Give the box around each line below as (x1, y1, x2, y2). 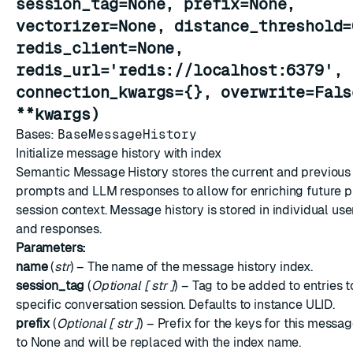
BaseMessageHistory (57, 127, 198, 142)
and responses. (16, 221, 102, 236)
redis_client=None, (16, 39, 184, 57)
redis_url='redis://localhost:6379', (16, 61, 343, 79)
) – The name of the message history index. (69, 259, 313, 274)
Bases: (16, 127, 58, 142)
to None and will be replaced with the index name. (16, 335, 302, 350)
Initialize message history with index (16, 146, 222, 161)
